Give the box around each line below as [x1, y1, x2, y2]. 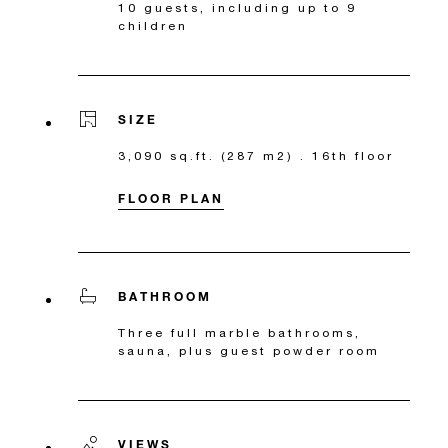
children [118, 18, 188, 34]
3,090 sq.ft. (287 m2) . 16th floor [118, 148, 394, 164]
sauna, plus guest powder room [118, 343, 380, 359]
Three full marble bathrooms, [118, 325, 361, 341]
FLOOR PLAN [118, 190, 224, 207]
